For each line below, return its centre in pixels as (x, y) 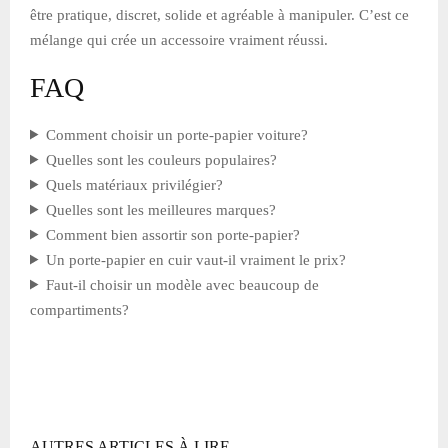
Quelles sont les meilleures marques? (160, 209)
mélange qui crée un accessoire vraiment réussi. (179, 39)
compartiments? (79, 309)
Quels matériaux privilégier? (134, 184)
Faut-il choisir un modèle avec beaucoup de (182, 284)
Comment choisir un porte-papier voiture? (176, 134)
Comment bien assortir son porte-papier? (172, 234)
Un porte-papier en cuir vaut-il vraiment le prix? (195, 259)
